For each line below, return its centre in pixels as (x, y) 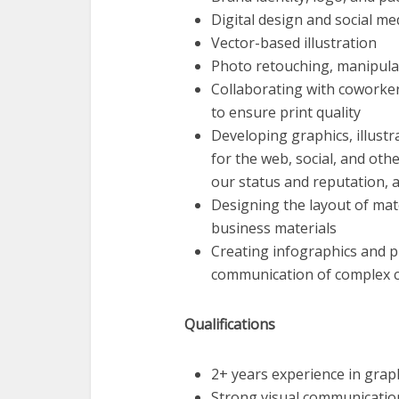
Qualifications (230, 324)
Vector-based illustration (294, 43)
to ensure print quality (286, 112)
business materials (274, 228)
